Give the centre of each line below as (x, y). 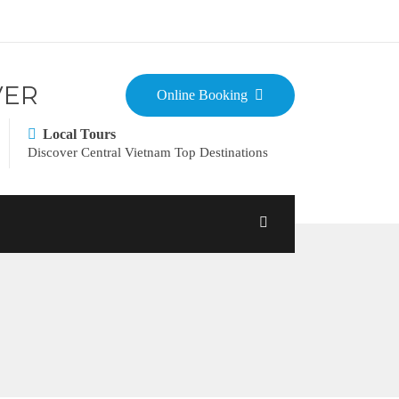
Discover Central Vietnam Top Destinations (148, 152)
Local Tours (79, 134)
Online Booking (202, 95)
